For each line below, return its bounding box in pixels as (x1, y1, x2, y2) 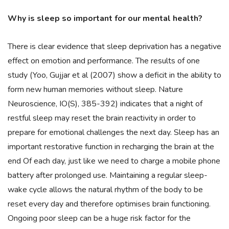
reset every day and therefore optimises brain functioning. (8, 198, 211, 210)
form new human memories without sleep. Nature (8, 84, 183, 96)
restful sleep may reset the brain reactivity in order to (8, 112, 196, 124)
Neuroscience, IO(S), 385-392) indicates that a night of (8, 98, 202, 110)
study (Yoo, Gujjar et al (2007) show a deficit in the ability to (8, 70, 221, 81)
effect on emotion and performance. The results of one (8, 55, 200, 67)
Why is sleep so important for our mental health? (8, 13, 202, 25)
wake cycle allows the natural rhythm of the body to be (8, 184, 203, 196)
